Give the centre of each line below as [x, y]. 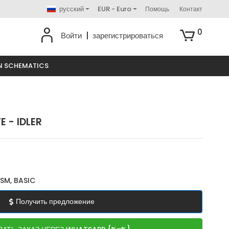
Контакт [191, 9]
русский [71, 9]
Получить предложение [55, 201]
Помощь [157, 9]
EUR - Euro [114, 9]
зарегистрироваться [128, 36]
